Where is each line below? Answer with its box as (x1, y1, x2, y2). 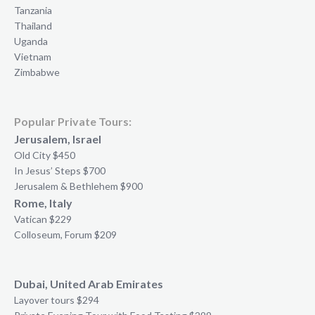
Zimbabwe (14, 66, 60, 79)
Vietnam (14, 51, 51, 63)
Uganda (14, 35, 48, 48)
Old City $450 (14, 149, 75, 162)
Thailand (14, 20, 52, 32)
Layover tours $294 (14, 293, 99, 306)
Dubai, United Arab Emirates (14, 276, 163, 290)
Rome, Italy (14, 196, 72, 210)
